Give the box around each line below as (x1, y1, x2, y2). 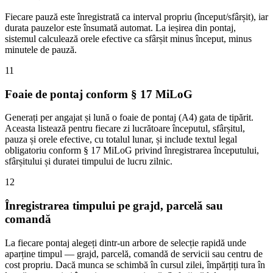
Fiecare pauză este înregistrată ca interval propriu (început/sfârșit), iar (5, 12, 268, 22)
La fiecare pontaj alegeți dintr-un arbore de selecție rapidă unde (5, 237, 246, 248)
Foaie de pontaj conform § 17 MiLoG (5, 87, 193, 101)
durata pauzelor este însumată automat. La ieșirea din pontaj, (5, 23, 236, 33)
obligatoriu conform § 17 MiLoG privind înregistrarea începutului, (5, 145, 259, 156)
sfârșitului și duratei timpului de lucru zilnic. (5, 156, 172, 167)
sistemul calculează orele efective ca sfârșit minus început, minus (5, 34, 252, 44)
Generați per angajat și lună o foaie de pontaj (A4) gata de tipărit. (5, 112, 253, 123)
